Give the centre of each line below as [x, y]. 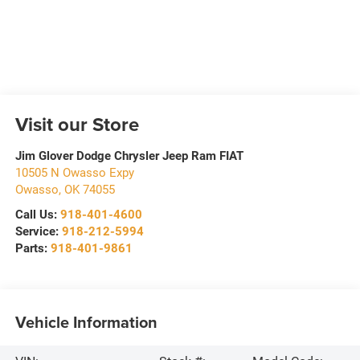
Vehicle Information [86, 321]
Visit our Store [77, 124]
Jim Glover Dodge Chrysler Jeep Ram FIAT [129, 155]
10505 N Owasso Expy [74, 172]
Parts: [33, 248]
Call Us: [37, 214]
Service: [38, 231]
